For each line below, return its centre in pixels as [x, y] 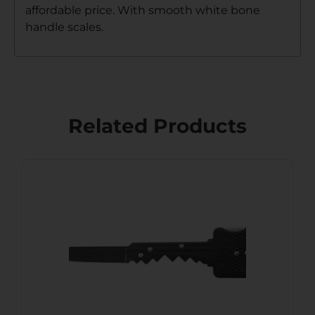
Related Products [157, 126]
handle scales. [64, 27]
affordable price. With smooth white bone [143, 10]
